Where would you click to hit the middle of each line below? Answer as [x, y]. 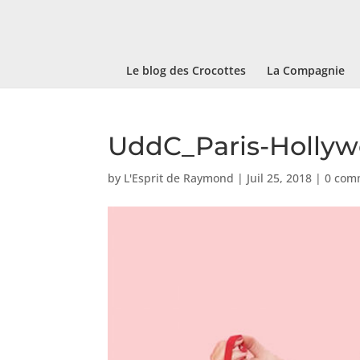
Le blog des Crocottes [186, 70]
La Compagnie [305, 70]
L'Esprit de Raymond [179, 178]
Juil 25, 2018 [280, 178]
